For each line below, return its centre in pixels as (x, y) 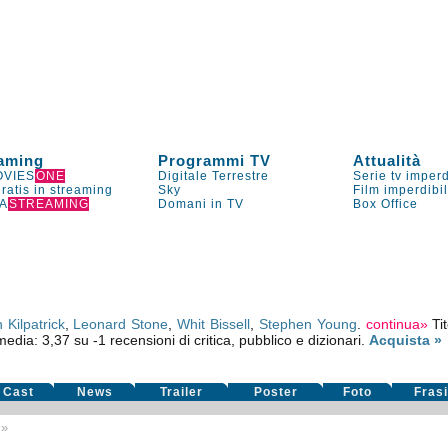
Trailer (182, 392)
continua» (396, 324)
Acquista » (405, 340)
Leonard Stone (121, 324)
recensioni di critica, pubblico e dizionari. (237, 340)
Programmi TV (215, 160)
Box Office (386, 204)
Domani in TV (201, 204)
